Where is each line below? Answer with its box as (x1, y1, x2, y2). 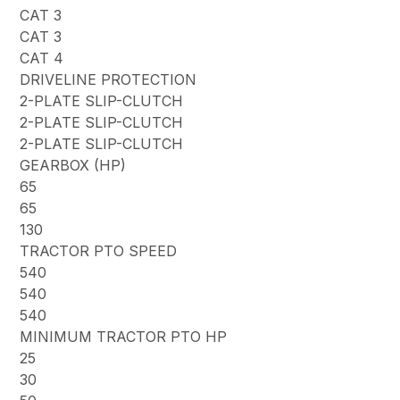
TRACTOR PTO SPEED (20, 242, 178, 261)
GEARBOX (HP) (20, 156, 127, 175)
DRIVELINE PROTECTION (20, 71, 197, 89)
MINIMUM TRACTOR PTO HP (20, 328, 228, 346)
